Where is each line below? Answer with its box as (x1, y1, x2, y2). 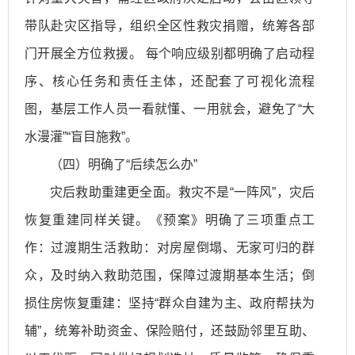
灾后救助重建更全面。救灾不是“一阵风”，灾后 (50, 185, 315, 199)
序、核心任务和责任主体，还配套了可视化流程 (25, 74, 315, 88)
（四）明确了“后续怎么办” (50, 157, 197, 171)
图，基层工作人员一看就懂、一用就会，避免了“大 (25, 101, 315, 116)
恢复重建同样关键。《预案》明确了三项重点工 (25, 212, 315, 227)
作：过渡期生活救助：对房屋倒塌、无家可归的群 (25, 240, 315, 254)
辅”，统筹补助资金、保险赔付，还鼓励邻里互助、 (25, 323, 315, 338)
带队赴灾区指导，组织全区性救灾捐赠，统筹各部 (25, 18, 315, 32)
